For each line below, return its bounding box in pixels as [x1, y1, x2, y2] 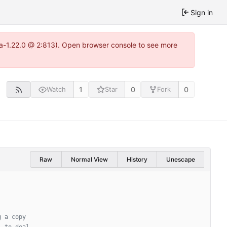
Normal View [71, 155, 108, 163]
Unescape [166, 155, 195, 163]
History [127, 155, 147, 163]
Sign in [191, 8, 213, 17]
